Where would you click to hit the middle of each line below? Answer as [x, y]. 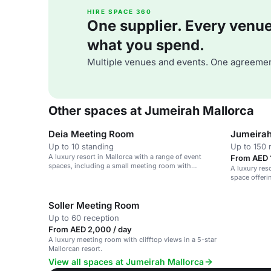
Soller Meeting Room [94, 205]
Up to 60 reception [84, 218]
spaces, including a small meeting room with [120, 166]
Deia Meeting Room [91, 134]
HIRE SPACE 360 [119, 11]
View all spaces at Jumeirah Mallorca [126, 262]
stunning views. [74, 175]
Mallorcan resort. [75, 249]
